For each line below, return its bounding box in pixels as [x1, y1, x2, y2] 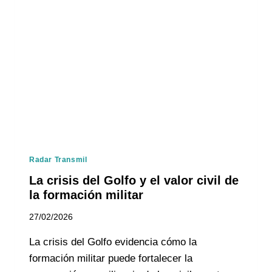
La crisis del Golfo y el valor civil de [29, 174, 239, 188]
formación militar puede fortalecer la [29, 253, 192, 265]
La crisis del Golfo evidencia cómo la [29, 236, 197, 248]
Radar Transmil [29, 155, 87, 165]
